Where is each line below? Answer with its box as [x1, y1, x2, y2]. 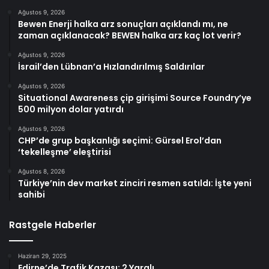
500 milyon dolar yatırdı [18, 103, 124, 116]
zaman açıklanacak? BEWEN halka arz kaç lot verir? [18, 29, 241, 42]
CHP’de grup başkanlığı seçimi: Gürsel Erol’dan [18, 134, 222, 147]
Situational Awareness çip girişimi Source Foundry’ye [18, 92, 252, 104]
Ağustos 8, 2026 [18, 168, 65, 175]
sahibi [18, 189, 45, 201]
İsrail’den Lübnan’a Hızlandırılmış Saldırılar [18, 61, 205, 73]
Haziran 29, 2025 [18, 252, 67, 260]
